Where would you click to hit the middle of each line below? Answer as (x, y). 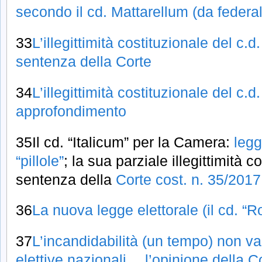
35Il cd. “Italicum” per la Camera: (125, 142)
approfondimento (71, 111)
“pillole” (40, 161)
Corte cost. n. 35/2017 (188, 179)
